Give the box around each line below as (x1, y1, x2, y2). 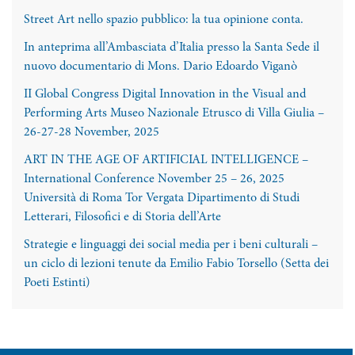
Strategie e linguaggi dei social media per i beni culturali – (24, 239, 318, 251)
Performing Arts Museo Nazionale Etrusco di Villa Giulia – (24, 107, 324, 120)
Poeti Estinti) (24, 277, 90, 289)
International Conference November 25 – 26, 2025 (24, 173, 284, 185)
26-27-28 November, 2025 (24, 126, 159, 139)
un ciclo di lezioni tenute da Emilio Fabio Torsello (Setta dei (24, 258, 329, 270)
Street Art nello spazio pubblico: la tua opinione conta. (24, 13, 303, 26)
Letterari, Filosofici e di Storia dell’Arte (24, 211, 221, 223)
